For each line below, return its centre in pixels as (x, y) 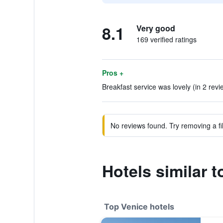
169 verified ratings (166, 39)
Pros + (112, 73)
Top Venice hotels (139, 207)
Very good (156, 28)
